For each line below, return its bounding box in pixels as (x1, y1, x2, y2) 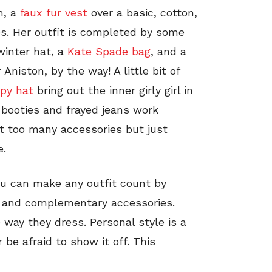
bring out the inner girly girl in (33, 83, 193, 97)
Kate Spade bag (64, 44, 151, 58)
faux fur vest (20, 5, 87, 19)
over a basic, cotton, (87, 5, 197, 19)
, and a (151, 44, 186, 58)
